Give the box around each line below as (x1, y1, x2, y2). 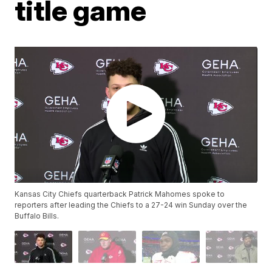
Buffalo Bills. (15, 211, 59, 221)
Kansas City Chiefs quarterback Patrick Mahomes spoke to (15, 189, 225, 199)
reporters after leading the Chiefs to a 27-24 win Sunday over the (15, 200, 248, 210)
